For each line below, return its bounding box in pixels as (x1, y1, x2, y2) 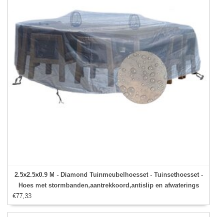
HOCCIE (96, 192, 121, 200)
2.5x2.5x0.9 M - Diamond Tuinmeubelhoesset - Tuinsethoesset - (14, 171, 203, 179)
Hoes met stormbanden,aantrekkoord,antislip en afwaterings (18, 182, 199, 189)
